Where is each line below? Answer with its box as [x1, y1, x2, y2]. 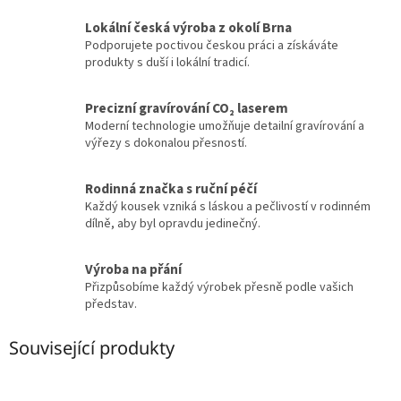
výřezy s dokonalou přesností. [85, 134, 247, 153]
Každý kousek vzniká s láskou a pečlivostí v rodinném [85, 198, 371, 217]
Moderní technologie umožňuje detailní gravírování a [85, 117, 364, 136]
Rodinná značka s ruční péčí [85, 179, 257, 200]
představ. [85, 295, 137, 314]
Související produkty [9, 336, 175, 361]
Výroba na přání [85, 260, 182, 280]
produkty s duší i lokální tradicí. [85, 54, 250, 73]
